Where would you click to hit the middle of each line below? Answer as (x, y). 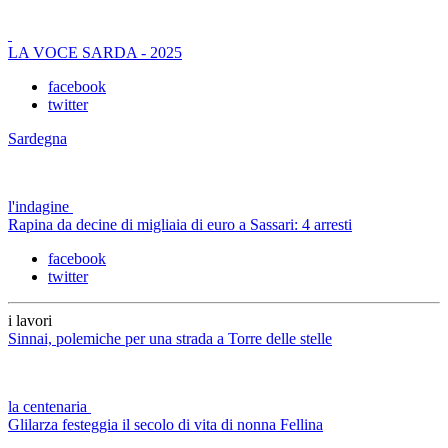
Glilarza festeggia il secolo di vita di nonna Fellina (165, 424)
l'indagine (38, 206)
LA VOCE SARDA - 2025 (95, 52)
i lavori (30, 320)
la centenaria (47, 406)
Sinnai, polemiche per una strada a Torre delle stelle (170, 338)
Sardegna (37, 138)
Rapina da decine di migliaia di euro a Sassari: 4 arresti (180, 224)
